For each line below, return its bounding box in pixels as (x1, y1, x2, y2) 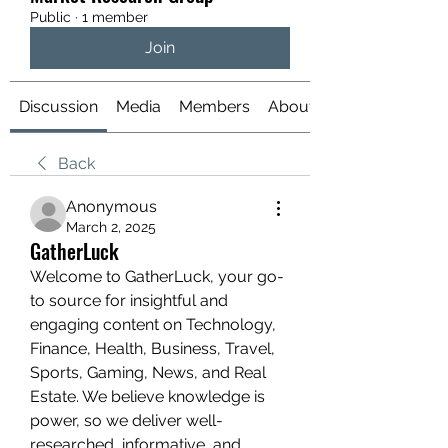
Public (30, 9, 71, 25)
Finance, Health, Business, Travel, (30, 339, 275, 358)
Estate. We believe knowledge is (30, 387, 265, 406)
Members (179, 97, 250, 116)
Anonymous (66, 197, 157, 216)
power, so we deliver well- (30, 411, 223, 430)
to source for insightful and (30, 291, 228, 310)
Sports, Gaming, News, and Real (30, 363, 266, 382)
